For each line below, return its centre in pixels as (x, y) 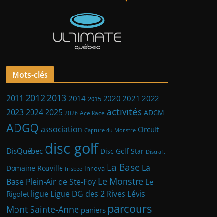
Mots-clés (30, 75)
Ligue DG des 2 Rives (88, 194)
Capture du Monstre (110, 130)
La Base (123, 167)
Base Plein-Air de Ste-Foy (51, 182)
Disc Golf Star (122, 151)
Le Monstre (121, 181)
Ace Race (92, 113)
